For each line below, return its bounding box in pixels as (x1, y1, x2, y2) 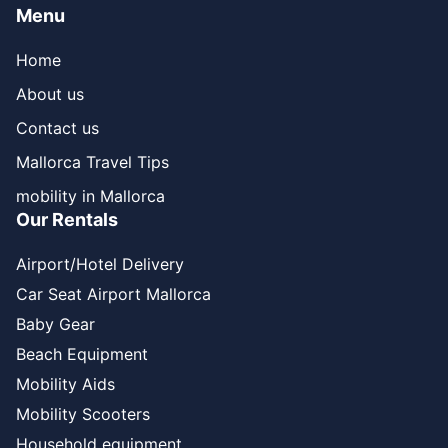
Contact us (16, 118, 99, 138)
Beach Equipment (16, 344, 148, 364)
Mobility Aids (16, 374, 115, 394)
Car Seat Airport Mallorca (16, 284, 211, 304)
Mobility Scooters (16, 404, 150, 424)
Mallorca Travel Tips (16, 152, 169, 172)
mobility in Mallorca (16, 186, 165, 206)
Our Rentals (16, 209, 118, 230)
